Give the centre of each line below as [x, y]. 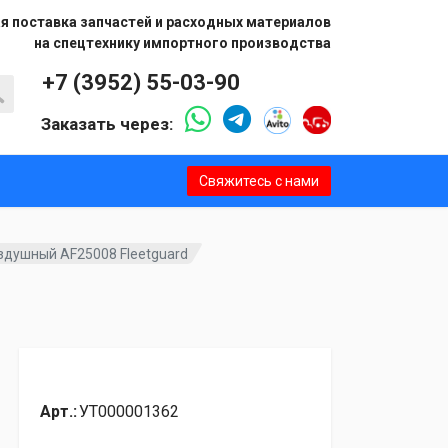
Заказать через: [109, 123]
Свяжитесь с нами [259, 180]
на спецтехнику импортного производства [182, 43]
